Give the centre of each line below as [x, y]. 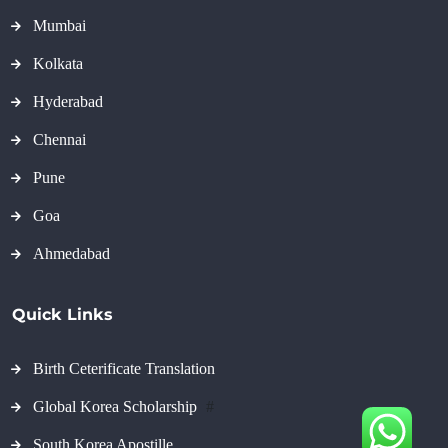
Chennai [59, 140]
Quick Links [62, 315]
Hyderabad [68, 102]
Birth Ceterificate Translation [124, 368]
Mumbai [59, 26]
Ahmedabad [71, 254]
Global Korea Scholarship [117, 406]
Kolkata [58, 64]
